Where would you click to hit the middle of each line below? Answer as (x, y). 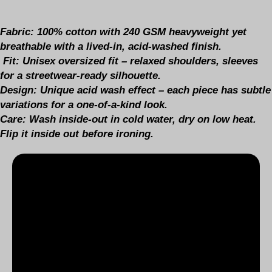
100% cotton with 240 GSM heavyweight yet (140, 32)
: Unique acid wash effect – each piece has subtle (152, 90)
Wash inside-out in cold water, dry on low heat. (141, 120)
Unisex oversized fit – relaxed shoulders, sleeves (140, 61)
